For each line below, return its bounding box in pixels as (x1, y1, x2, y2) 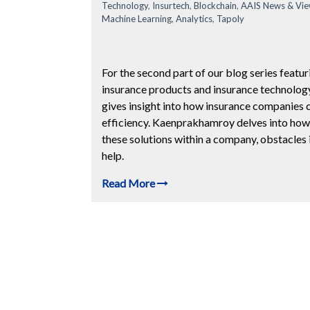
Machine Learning (102, 13, 172, 25)
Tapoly (217, 13, 244, 25)
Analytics (176, 13, 212, 25)
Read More (102, 176, 157, 190)
